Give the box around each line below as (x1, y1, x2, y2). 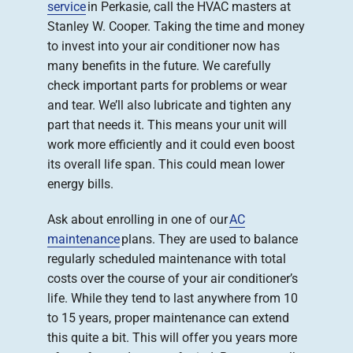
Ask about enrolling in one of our (47, 212, 229, 228)
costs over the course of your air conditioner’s (47, 271, 298, 287)
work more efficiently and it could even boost (47, 137, 295, 153)
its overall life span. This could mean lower (47, 157, 284, 173)
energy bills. (47, 176, 113, 192)
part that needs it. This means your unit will (47, 117, 287, 133)
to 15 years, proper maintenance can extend (47, 310, 289, 326)
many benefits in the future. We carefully (47, 58, 271, 74)
